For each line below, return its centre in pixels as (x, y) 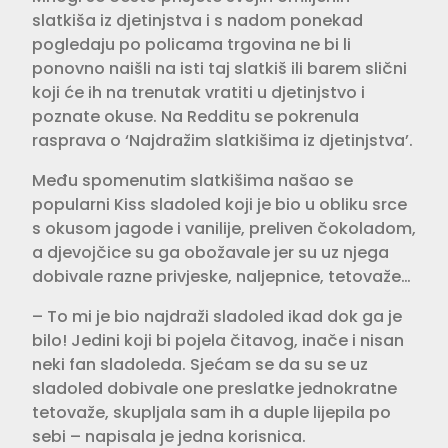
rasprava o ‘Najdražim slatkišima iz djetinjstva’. (222, 140)
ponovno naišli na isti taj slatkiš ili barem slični (219, 68)
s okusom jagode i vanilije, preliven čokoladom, (224, 228)
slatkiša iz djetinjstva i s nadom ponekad (197, 20)
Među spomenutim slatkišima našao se (192, 180)
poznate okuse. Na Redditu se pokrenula (195, 116)
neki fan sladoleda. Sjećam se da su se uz (200, 364)
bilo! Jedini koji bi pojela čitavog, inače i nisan (218, 340)
